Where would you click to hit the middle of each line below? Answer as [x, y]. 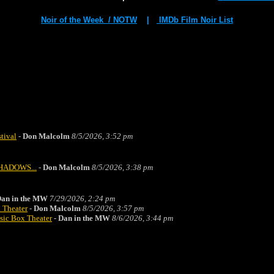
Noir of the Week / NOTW [89, 20]
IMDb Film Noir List [195, 20]
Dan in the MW [84, 218]
